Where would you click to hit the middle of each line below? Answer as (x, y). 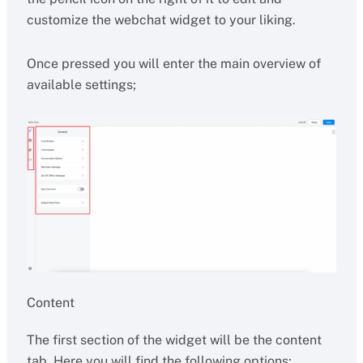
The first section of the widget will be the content (174, 340)
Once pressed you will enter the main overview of (173, 64)
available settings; (81, 85)
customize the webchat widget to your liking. (162, 20)
